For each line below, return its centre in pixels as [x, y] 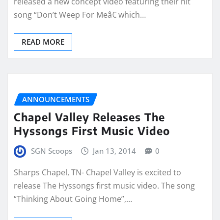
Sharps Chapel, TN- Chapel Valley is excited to [97, 172]
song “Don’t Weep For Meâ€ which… [80, 14]
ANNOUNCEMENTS [56, 99]
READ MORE [43, 41]
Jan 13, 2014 [115, 151]
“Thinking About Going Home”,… [73, 199]
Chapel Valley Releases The [89, 117]
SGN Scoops [51, 151]
